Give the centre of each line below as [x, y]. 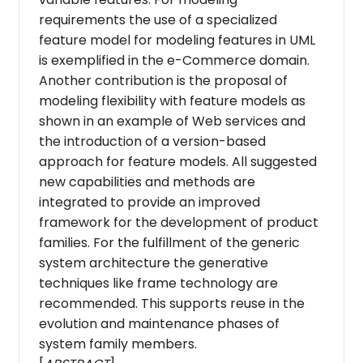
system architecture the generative [153, 263]
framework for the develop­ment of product [178, 222]
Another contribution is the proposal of [163, 80]
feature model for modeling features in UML [177, 40]
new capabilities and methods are [147, 181]
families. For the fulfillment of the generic [169, 242]
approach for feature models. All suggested [177, 161]
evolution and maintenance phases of [159, 323]
